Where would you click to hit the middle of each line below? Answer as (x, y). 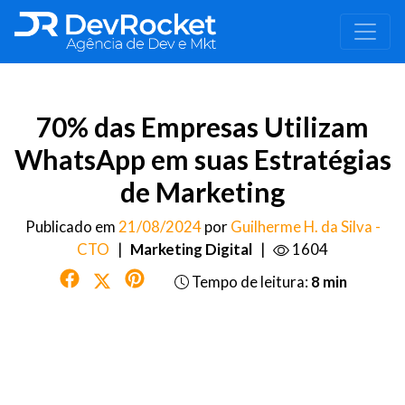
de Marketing (202, 192)
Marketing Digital (191, 249)
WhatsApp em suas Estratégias (202, 159)
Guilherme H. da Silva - (305, 226)
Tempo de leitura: (250, 281)
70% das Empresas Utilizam (202, 127)
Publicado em (71, 226)
